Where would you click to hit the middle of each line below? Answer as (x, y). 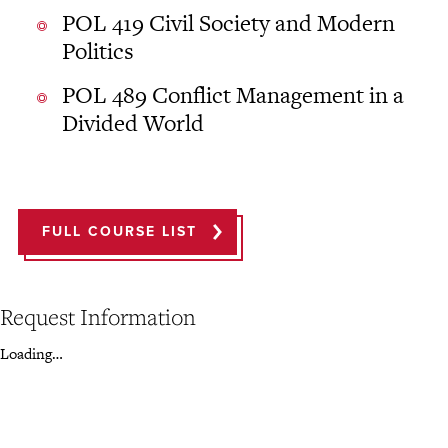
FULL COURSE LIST (119, 232)
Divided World (133, 123)
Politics (98, 51)
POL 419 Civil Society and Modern (228, 23)
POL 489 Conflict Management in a (233, 95)
